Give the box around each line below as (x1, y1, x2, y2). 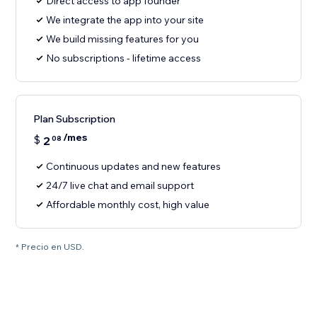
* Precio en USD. (16, 241, 85, 253)
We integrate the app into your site (46, 13, 204, 27)
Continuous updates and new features (46, 160, 221, 173)
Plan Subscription (33, 113, 116, 126)
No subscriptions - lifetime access (46, 52, 202, 65)
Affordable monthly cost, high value (46, 198, 210, 212)
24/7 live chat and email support (46, 179, 195, 192)
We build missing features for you (46, 33, 200, 46)
